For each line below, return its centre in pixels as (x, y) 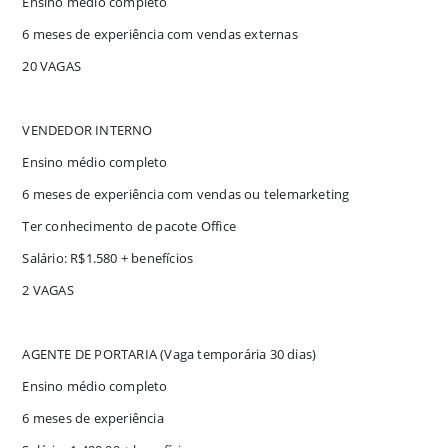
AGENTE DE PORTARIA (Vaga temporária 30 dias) (169, 353)
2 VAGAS (48, 289)
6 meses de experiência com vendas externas (160, 33)
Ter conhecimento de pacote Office (129, 225)
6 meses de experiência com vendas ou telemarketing (186, 193)
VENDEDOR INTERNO (87, 129)
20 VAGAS (52, 65)
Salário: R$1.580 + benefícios (108, 257)
